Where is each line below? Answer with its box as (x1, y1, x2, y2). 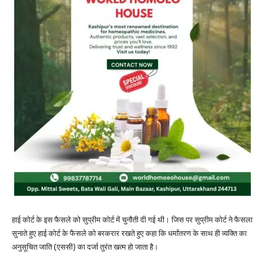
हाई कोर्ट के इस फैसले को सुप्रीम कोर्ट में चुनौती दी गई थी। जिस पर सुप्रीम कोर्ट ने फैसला (12, 215, 253, 224)
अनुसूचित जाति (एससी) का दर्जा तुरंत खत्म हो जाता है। (12, 242, 159, 251)
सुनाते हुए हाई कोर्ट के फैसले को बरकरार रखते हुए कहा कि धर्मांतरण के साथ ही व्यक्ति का (12, 228, 247, 238)
